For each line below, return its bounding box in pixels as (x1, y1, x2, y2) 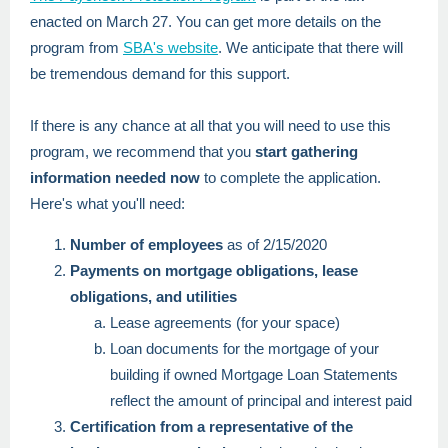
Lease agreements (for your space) (110, 314, 344, 331)
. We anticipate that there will (218, 39, 403, 56)
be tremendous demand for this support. (30, 65, 290, 82)
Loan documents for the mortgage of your (110, 340, 379, 357)
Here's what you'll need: (30, 195, 189, 212)
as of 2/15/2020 (223, 236, 327, 253)
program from (30, 39, 123, 56)
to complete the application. (200, 169, 381, 186)
